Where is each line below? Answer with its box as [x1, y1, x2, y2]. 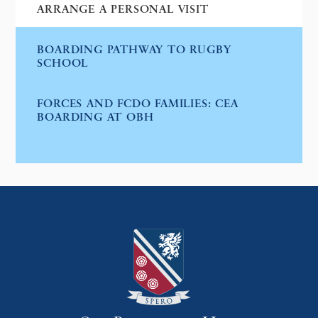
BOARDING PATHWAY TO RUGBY [37, 45, 231, 57]
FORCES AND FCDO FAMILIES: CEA [37, 99, 238, 111]
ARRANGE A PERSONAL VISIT [37, 4, 209, 16]
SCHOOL [37, 58, 89, 70]
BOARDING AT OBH [37, 112, 154, 124]
